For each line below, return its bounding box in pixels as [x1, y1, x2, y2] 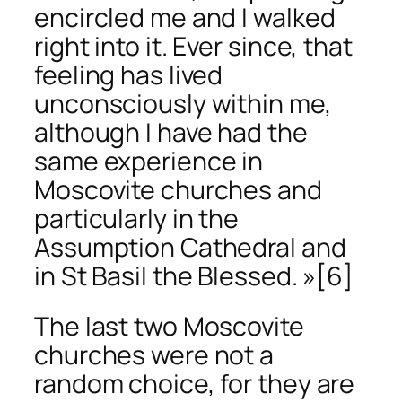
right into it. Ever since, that [34, 29, 353, 65]
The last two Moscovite [34, 309, 304, 344]
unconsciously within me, [34, 86, 332, 122]
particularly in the [34, 201, 240, 237]
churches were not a [34, 337, 275, 372]
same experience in [34, 144, 264, 179]
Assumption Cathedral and [34, 230, 346, 266]
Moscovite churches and [34, 172, 322, 208]
